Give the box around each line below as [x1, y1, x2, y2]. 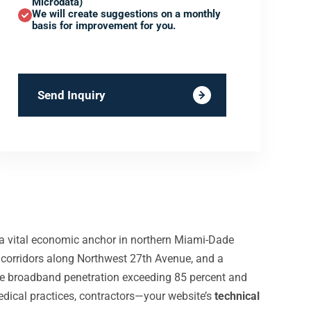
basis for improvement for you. [32, 19, 176, 32]
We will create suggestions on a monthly [32, 8, 221, 20]
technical [215, 289, 260, 303]
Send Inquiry [37, 88, 106, 102]
